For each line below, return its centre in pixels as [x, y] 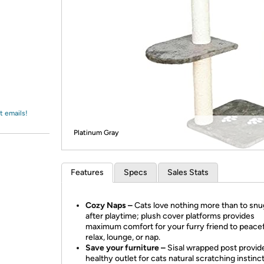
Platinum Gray [96, 133]
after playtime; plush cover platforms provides [170, 216]
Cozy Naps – [110, 205]
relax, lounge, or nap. [123, 237]
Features [87, 172]
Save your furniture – [126, 248]
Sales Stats [188, 172]
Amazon [38, 20]
